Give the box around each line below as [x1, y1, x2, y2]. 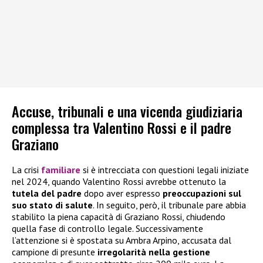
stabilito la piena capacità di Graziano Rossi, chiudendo [12, 210, 225, 222]
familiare [41, 163, 83, 176]
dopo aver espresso [82, 187, 163, 199]
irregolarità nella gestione [97, 245, 210, 258]
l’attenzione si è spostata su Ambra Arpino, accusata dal [12, 234, 231, 246]
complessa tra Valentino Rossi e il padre [12, 116, 231, 138]
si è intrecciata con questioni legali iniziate [83, 163, 249, 176]
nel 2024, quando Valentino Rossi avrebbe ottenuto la [12, 175, 226, 187]
